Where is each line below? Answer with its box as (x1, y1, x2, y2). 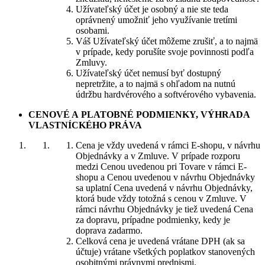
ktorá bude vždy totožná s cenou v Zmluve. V (76, 193, 247, 203)
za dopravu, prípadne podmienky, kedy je (76, 215, 230, 225)
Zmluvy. (76, 57, 107, 67)
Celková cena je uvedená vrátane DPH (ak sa (76, 236, 245, 246)
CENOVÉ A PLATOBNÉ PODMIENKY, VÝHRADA (28, 109, 250, 119)
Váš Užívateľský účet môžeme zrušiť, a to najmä (76, 36, 258, 46)
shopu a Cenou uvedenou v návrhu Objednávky (76, 172, 255, 182)
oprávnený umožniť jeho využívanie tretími (76, 15, 237, 25)
